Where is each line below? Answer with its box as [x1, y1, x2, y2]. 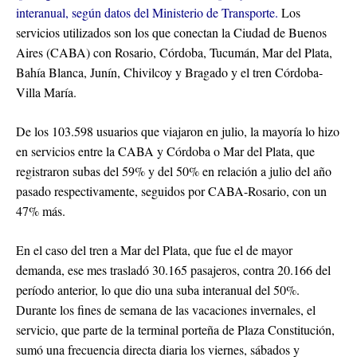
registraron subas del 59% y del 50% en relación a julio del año [16, 163, 331, 180]
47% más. [16, 202, 69, 220]
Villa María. [16, 84, 80, 101]
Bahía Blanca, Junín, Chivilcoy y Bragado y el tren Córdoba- [16, 64, 323, 81]
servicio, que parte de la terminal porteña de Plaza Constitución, [16, 321, 335, 339]
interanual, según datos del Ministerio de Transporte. [16, 4, 278, 22]
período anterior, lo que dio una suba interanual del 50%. [16, 281, 300, 299]
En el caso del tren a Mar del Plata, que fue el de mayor [16, 241, 292, 259]
